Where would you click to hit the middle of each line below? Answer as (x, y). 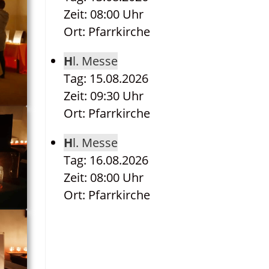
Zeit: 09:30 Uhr (104, 96)
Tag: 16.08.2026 (106, 160)
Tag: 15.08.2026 (106, 78)
